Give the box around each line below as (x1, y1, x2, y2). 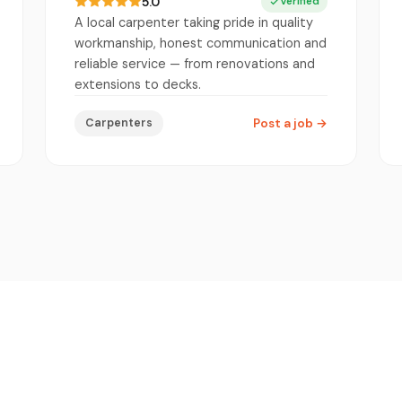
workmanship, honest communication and (74, 34, 327, 51)
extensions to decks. (74, 75, 201, 92)
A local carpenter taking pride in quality (74, 13, 313, 31)
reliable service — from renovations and (74, 55, 315, 72)
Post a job (253, 115, 316, 131)
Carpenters (85, 115, 153, 130)
